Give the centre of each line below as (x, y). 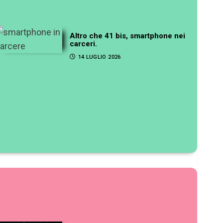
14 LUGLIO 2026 (99, 57)
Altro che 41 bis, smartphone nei (128, 36)
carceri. (84, 44)
